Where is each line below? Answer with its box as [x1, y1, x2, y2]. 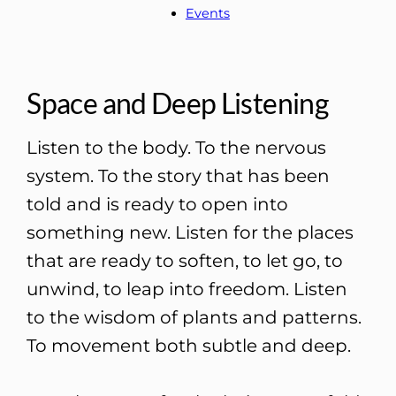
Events [185, 4, 230, 21]
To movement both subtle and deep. [27, 335, 352, 357]
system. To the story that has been [27, 165, 331, 187]
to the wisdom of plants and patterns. [27, 307, 362, 329]
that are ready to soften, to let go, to [27, 250, 344, 272]
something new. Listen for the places [27, 222, 354, 244]
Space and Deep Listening [27, 86, 329, 121]
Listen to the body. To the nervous [27, 137, 327, 159]
